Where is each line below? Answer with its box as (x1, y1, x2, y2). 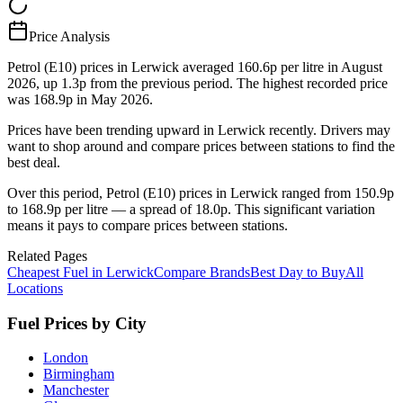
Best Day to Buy (250, 264, 345, 280)
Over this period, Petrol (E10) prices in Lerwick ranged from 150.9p (7, 184, 394, 201)
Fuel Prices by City (7, 313, 147, 333)
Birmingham (43, 366, 114, 382)
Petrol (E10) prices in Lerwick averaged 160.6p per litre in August (7, 58, 382, 75)
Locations (7, 280, 63, 296)
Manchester (43, 382, 109, 399)
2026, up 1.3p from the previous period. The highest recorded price (7, 75, 388, 91)
